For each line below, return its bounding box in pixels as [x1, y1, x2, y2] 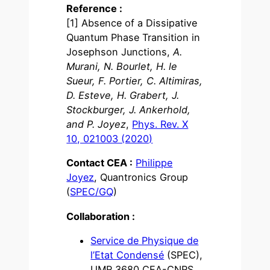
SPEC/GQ [70, 186, 114, 198]
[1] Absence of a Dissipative [66, 16, 198, 29]
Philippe [136, 157, 173, 169]
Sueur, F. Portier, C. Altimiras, [66, 74, 203, 87]
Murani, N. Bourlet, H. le [66, 60, 178, 72]
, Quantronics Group [94, 171, 189, 184]
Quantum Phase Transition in [66, 31, 201, 43]
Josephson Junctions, [66, 45, 174, 58]
